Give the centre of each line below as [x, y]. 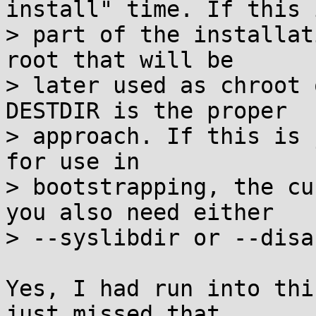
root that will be [120, 60]
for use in [73, 162]
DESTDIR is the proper [146, 111]
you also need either [140, 212]
